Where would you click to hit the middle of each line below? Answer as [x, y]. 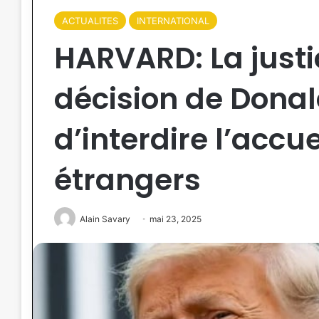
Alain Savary [105, 219]
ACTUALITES [90, 21]
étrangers [127, 180]
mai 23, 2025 [176, 219]
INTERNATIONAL [173, 21]
